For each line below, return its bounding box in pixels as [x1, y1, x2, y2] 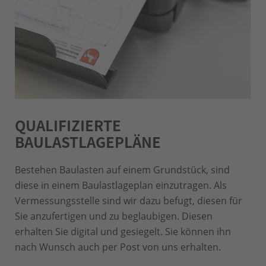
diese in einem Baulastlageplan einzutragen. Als [15, 178, 227, 192]
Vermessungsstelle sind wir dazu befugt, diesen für [15, 194, 242, 207]
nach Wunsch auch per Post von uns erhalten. [15, 240, 221, 254]
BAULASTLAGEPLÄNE [15, 131, 161, 152]
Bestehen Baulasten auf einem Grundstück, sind [15, 163, 230, 176]
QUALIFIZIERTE [15, 114, 121, 135]
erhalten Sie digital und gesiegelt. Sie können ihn [15, 224, 231, 238]
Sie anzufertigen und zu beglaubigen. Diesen [15, 209, 213, 223]
